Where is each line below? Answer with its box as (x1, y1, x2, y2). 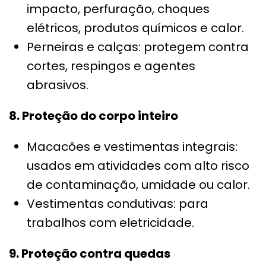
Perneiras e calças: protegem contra (27, 39, 249, 56)
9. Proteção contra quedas (9, 245, 170, 262)
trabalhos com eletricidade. (27, 214, 194, 232)
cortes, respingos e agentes (27, 58, 195, 75)
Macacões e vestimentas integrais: (27, 138, 237, 156)
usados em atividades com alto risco (27, 157, 249, 175)
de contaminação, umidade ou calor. (27, 176, 250, 194)
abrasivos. (27, 77, 88, 94)
